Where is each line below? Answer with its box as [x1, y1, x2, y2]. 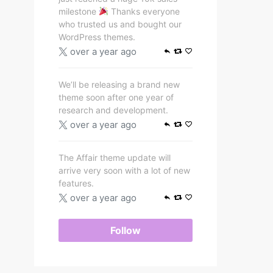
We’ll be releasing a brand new [58, 79, 180, 90]
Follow [110, 224, 141, 236]
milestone [58, 6, 99, 16]
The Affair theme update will [58, 152, 171, 163]
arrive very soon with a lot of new [58, 165, 190, 175]
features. [58, 178, 94, 188]
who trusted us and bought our [58, 19, 182, 29]
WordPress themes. [58, 32, 135, 42]
